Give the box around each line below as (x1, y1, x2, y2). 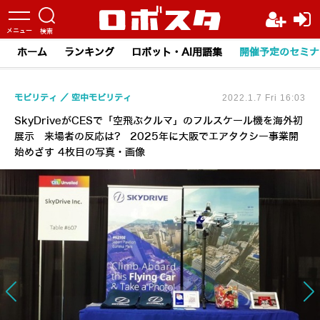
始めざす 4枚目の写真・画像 (14, 147, 145, 158)
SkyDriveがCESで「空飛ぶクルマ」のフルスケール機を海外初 (14, 116, 303, 126)
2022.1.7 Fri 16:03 (222, 93, 306, 103)
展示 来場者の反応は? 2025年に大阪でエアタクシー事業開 (14, 131, 299, 142)
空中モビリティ (71, 93, 131, 103)
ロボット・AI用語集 (131, 47, 222, 58)
